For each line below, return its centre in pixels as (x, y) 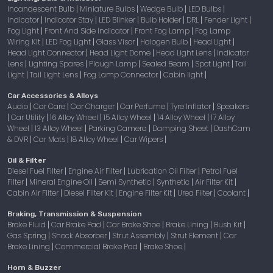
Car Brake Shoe (134, 224)
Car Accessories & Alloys (53, 95)
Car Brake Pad (77, 224)
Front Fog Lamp (163, 30)
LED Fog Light (69, 41)
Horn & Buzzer (34, 267)
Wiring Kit (25, 41)
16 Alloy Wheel (75, 117)
